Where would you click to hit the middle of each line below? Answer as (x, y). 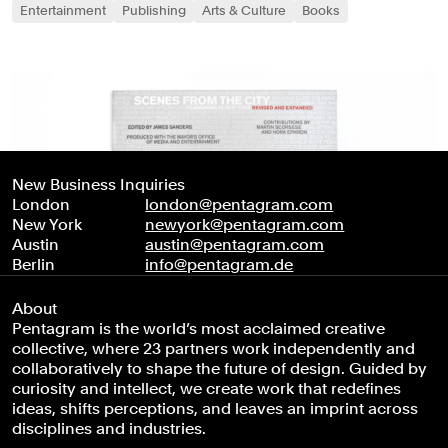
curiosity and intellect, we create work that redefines (206, 388)
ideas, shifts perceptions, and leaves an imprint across (215, 408)
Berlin (33, 264)
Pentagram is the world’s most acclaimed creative (198, 328)
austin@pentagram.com (235, 244)
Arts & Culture (244, 10)
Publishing (154, 10)
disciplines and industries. (109, 428)
